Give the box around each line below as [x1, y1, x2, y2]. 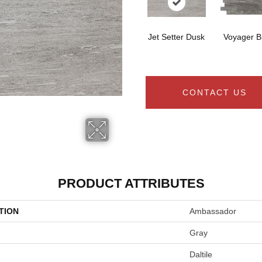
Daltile [189, 250, 212, 259]
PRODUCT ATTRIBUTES [57, 176, 205, 191]
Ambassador [189, 206, 236, 216]
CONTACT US [182, 88, 247, 98]
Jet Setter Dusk [148, 32, 205, 42]
